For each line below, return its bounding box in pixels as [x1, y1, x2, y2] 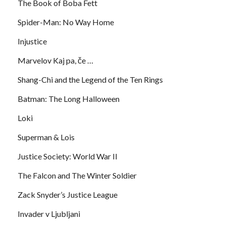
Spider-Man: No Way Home [18, 17, 114, 27]
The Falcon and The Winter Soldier [18, 170, 137, 180]
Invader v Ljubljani [18, 208, 80, 218]
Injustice [18, 36, 47, 46]
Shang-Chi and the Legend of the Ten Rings [18, 74, 163, 84]
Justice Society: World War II [18, 151, 118, 161]
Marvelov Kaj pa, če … [18, 55, 93, 65]
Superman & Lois [18, 132, 75, 142]
